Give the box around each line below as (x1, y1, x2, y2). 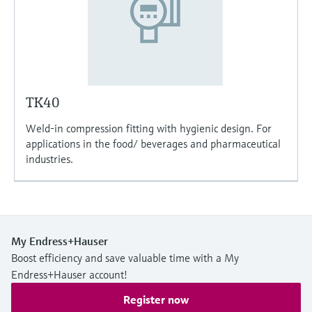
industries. (26, 151, 73, 166)
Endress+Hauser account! (11, 267, 127, 281)
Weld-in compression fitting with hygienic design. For (26, 120, 272, 135)
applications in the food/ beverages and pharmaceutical (26, 136, 281, 150)
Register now (123, 292, 189, 306)
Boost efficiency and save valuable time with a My (11, 250, 239, 265)
